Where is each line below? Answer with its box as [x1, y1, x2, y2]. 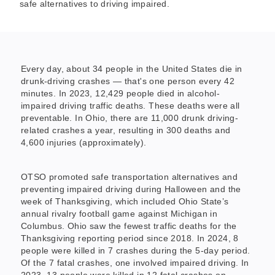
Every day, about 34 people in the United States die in [21, 63, 242, 74]
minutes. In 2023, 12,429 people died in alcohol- [21, 88, 220, 98]
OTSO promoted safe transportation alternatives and [21, 171, 238, 182]
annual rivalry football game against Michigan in [21, 208, 218, 219]
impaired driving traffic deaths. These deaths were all [21, 100, 240, 110]
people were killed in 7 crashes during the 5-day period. [21, 245, 250, 255]
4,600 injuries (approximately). [21, 137, 147, 147]
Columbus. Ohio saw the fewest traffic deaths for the [21, 220, 237, 231]
